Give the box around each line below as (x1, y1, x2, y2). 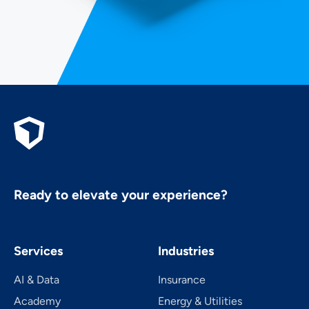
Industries (158, 243, 214, 259)
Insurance (158, 272, 206, 286)
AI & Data (14, 272, 59, 286)
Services (14, 243, 63, 259)
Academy (14, 294, 61, 308)
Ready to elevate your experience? (14, 186, 228, 203)
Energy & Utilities (158, 294, 242, 308)
